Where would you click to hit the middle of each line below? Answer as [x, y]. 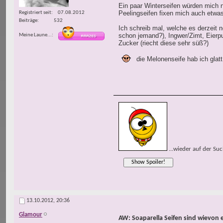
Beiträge [28, 20]
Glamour [31, 215]
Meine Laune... [35, 35]
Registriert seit [35, 12]
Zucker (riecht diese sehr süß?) [164, 43]
